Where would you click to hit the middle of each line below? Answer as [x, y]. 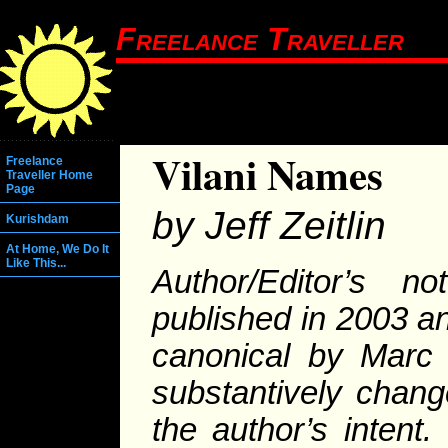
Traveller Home [49, 175]
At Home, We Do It [57, 249]
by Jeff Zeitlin [269, 226]
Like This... [36, 263]
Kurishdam [37, 219]
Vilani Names [267, 175]
